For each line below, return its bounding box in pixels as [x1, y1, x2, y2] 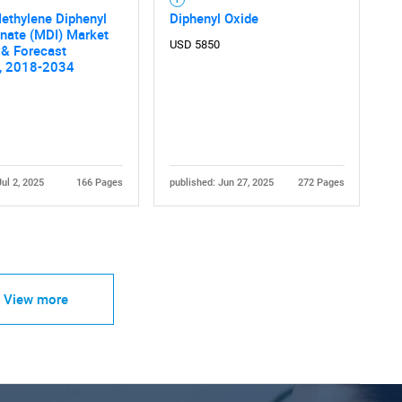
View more [3, 290, 68, 309]
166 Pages [75, 176, 123, 188]
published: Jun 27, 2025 [169, 176, 274, 188]
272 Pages [297, 176, 345, 188]
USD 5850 [169, 38, 220, 52]
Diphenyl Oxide [169, 9, 258, 28]
